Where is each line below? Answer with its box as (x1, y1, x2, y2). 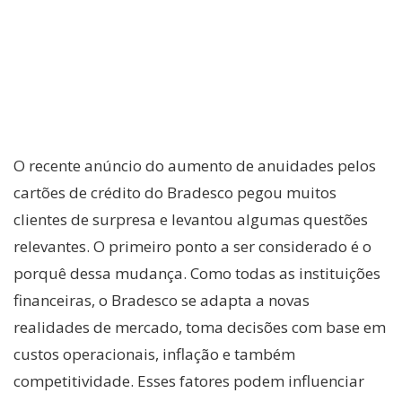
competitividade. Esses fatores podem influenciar (13, 370, 364, 391)
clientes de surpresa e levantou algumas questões (13, 208, 368, 230)
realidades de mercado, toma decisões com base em (13, 316, 386, 337)
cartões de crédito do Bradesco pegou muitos (13, 181, 336, 203)
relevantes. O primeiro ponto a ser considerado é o (13, 235, 371, 257)
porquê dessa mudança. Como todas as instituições (13, 262, 380, 284)
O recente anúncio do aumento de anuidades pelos (13, 154, 376, 176)
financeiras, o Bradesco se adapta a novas (13, 289, 310, 310)
